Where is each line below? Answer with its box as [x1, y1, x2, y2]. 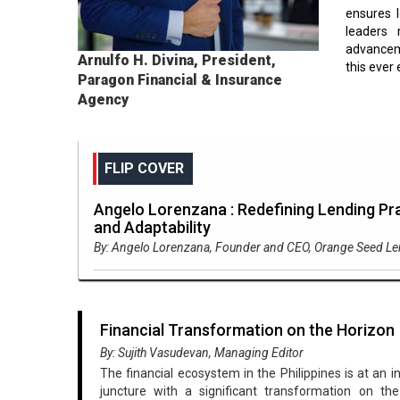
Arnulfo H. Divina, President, [78, 52, 276, 69]
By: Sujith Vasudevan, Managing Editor [100, 346, 304, 360]
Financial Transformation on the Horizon [100, 321, 395, 339]
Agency [78, 91, 129, 108]
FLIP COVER [104, 160, 184, 177]
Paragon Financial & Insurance [78, 71, 282, 88]
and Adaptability [94, 218, 211, 237]
